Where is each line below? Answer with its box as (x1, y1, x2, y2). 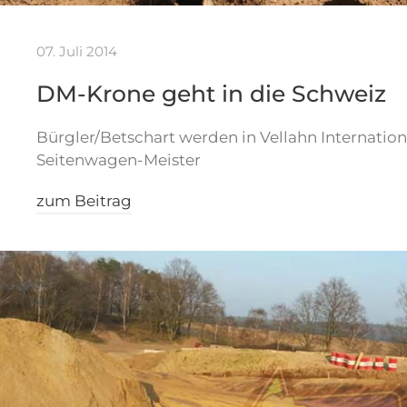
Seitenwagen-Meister (36, 150, 201, 169)
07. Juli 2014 (36, 42, 117, 60)
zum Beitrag (36, 191, 132, 210)
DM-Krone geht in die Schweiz (36, 79, 386, 107)
